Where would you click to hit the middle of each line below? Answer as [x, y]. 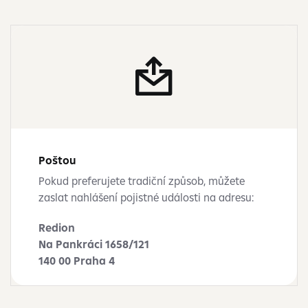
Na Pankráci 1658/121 [94, 244]
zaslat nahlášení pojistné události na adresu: [146, 197]
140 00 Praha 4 [77, 261]
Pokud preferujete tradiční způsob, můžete [142, 181]
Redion [57, 228]
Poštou [57, 160]
